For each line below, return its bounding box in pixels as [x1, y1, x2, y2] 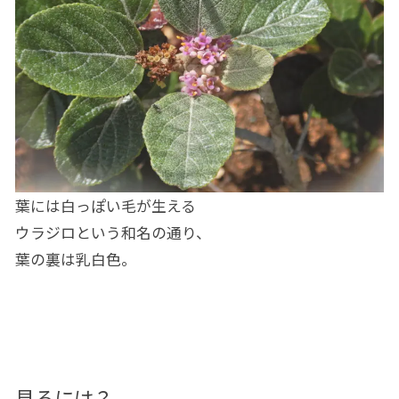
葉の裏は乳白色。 [14, 248, 136, 271]
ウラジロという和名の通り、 [14, 222, 211, 244]
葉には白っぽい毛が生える [14, 195, 196, 217]
